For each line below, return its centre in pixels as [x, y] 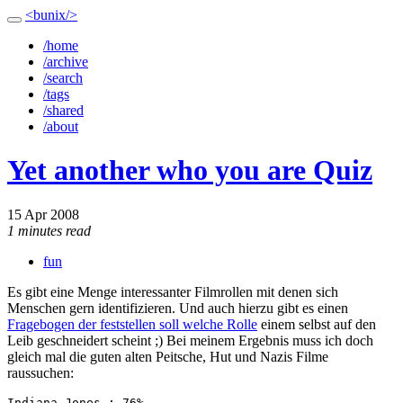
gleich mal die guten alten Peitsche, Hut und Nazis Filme [168, 356]
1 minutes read [49, 230]
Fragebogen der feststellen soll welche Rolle [132, 324]
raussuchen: [40, 372]
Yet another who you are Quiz [190, 170]
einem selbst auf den [317, 324]
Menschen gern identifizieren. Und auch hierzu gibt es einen [178, 308]
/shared [63, 110]
